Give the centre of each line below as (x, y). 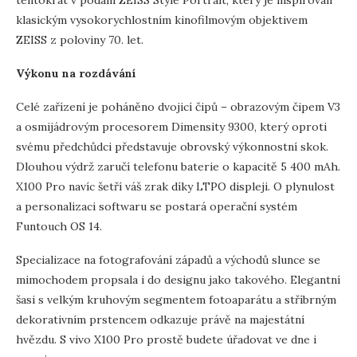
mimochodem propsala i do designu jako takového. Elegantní (178, 279)
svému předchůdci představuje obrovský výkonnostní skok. (172, 146)
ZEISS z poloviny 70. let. (80, 39)
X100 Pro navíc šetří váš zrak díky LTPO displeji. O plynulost (175, 186)
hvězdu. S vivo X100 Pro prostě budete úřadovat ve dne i (166, 339)
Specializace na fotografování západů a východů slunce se (168, 259)
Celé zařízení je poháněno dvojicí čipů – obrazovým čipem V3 (178, 106)
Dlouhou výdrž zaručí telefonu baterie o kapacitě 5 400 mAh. (178, 166)
